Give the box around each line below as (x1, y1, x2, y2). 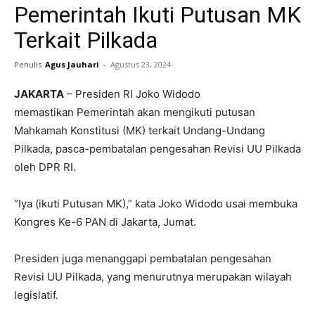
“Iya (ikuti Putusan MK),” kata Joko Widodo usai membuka (14, 197, 297, 211)
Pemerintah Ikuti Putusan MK (14, 1, 301, 29)
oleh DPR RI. (14, 160, 76, 174)
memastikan (14, 105, 74, 120)
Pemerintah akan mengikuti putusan (77, 105, 255, 120)
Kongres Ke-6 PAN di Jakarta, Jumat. (14, 215, 196, 229)
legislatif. (14, 288, 58, 302)
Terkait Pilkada (14, 27, 157, 54)
